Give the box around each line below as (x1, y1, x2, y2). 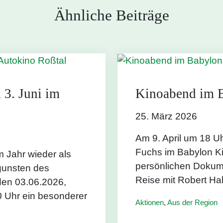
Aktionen (135, 198, 164, 207)
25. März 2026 (135, 111, 197, 121)
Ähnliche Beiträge (54, 6, 169, 24)
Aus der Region (167, 198, 218, 207)
